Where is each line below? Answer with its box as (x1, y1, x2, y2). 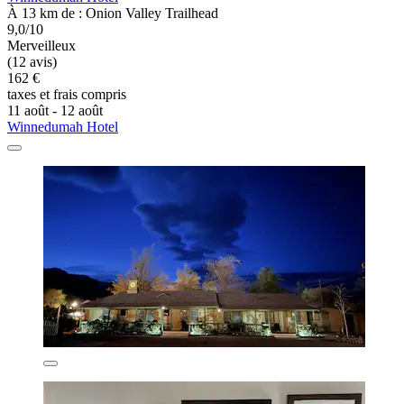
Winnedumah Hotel (7, 118, 118, 134)
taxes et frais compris (7, 86, 126, 102)
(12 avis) (7, 53, 57, 69)
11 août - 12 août (7, 102, 103, 118)
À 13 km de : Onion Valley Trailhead (7, 5, 218, 21)
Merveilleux (7, 37, 76, 53)
